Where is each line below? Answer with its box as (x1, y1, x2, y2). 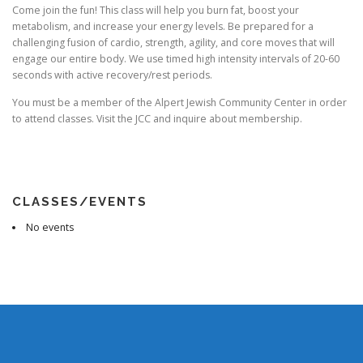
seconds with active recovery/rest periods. (12, 68, 212, 83)
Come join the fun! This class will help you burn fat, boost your (12, 3, 299, 18)
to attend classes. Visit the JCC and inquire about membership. (12, 111, 302, 126)
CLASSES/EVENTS (12, 194, 147, 209)
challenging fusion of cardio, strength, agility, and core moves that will (12, 36, 335, 50)
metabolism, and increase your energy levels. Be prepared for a (12, 19, 314, 34)
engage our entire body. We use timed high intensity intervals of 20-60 (12, 52, 340, 66)
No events (26, 220, 75, 234)
